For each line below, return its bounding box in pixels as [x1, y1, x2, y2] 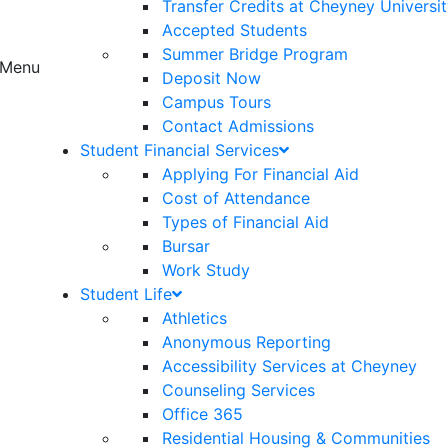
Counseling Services [162, 380, 315, 400]
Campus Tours [162, 92, 271, 112]
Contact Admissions [162, 116, 314, 136]
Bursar [162, 236, 210, 256]
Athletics [162, 308, 227, 328]
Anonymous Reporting [162, 332, 331, 352]
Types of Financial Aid [162, 212, 329, 232]
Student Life [80, 284, 172, 304]
